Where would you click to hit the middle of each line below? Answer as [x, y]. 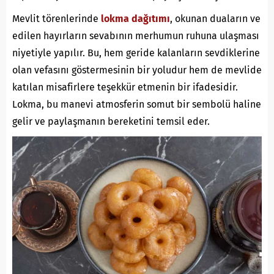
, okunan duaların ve [215, 19]
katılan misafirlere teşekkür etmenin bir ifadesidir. [125, 87]
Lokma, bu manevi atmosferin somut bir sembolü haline [137, 104]
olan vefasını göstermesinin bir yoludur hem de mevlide [137, 70]
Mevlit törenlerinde [57, 19]
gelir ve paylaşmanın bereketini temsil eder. [111, 121]
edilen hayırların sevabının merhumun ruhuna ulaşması [136, 36]
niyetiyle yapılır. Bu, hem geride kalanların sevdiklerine [136, 53]
